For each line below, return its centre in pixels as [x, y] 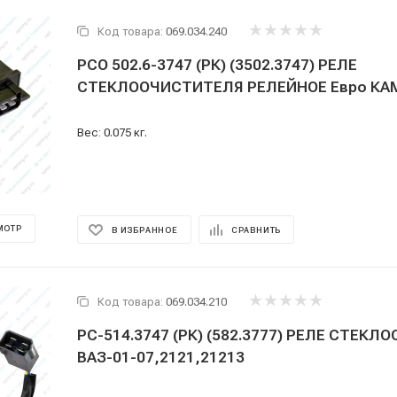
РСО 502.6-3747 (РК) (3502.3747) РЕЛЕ [217, 65]
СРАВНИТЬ [256, 230]
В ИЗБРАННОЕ [145, 230]
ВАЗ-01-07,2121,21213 [161, 357]
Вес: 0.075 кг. [112, 132]
